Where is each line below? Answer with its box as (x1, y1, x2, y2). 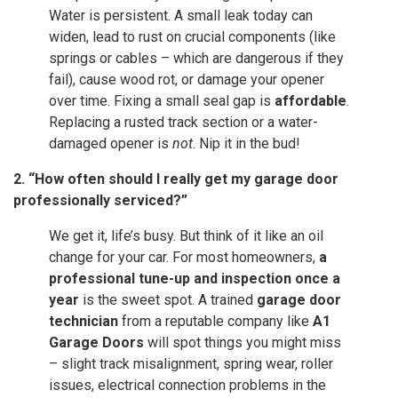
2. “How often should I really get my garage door (13, 171, 338, 188)
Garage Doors (49, 334, 144, 352)
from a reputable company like (118, 313, 313, 330)
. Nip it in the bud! (193, 135, 300, 153)
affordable (275, 92, 346, 110)
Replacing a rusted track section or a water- (49, 114, 318, 131)
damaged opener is (49, 135, 172, 153)
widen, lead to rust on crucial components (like (49, 28, 336, 46)
